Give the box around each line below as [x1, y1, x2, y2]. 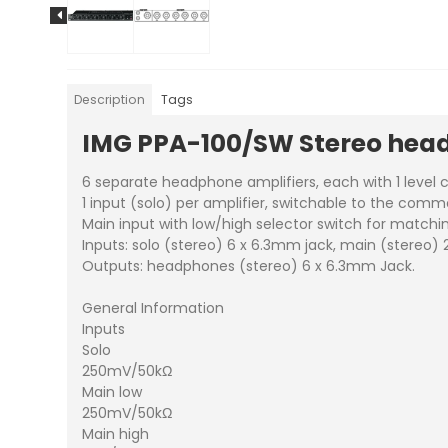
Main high [82, 424, 150, 445]
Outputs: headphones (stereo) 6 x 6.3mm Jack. [82, 256, 416, 277]
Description [74, 90, 146, 108]
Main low [82, 382, 143, 403]
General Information [82, 298, 225, 319]
